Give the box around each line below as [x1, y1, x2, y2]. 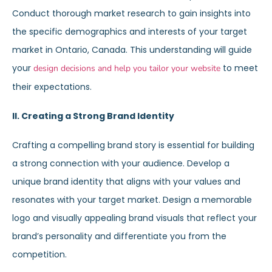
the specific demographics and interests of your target [12, 25, 247, 38]
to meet [220, 62, 258, 74]
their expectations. [12, 81, 92, 93]
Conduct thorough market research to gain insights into [12, 7, 251, 19]
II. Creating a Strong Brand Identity [12, 110, 174, 122]
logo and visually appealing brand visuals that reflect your [12, 212, 257, 224]
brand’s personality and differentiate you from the [12, 230, 226, 242]
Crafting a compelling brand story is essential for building [12, 139, 254, 151]
